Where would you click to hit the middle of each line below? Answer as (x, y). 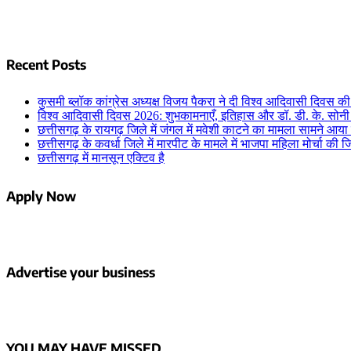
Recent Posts (46, 64)
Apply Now (41, 196)
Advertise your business (81, 272)
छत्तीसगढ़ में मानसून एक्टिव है (101, 157)
